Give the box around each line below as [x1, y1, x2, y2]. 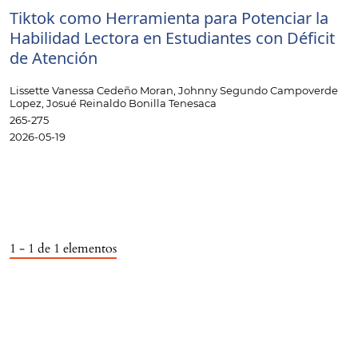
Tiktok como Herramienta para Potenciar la [10, 6, 328, 29]
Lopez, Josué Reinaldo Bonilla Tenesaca [10, 96, 217, 109]
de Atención [10, 46, 97, 69]
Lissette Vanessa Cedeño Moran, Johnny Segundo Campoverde [10, 83, 338, 97]
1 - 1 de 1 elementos [10, 239, 117, 257]
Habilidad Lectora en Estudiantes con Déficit [10, 26, 335, 49]
